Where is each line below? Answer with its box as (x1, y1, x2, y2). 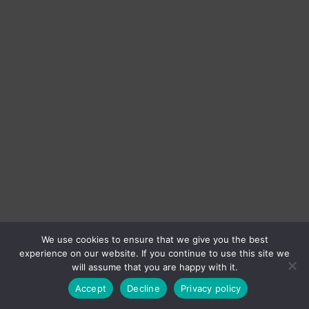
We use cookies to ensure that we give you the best (41, 234, 268, 245)
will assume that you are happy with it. (71, 261, 238, 272)
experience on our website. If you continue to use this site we (19, 248, 290, 259)
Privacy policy (180, 282, 241, 294)
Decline (127, 282, 160, 294)
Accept (74, 282, 107, 294)
